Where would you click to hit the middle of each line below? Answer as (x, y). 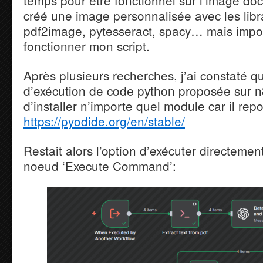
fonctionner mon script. (87, 46)
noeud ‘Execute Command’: (100, 166)
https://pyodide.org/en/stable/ (104, 121)
